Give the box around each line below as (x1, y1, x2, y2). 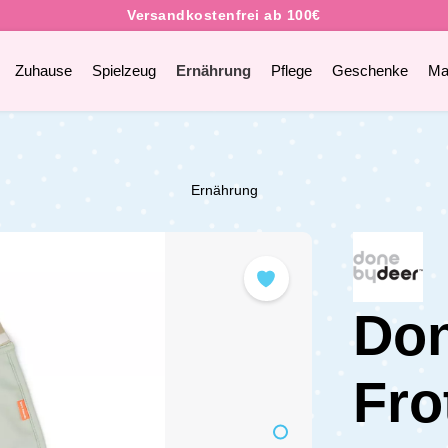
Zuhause (14, 62, 72, 79)
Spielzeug (91, 62, 156, 79)
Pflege (270, 62, 312, 79)
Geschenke (331, 62, 408, 79)
